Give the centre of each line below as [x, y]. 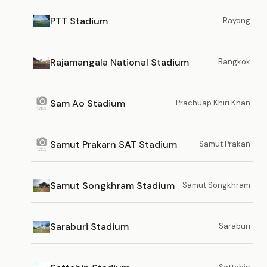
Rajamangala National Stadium [119, 62]
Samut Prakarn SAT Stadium [114, 144]
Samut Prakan [225, 144]
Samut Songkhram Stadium [112, 185]
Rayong [237, 21]
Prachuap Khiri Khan [213, 103]
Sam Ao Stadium [88, 103]
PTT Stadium [79, 21]
